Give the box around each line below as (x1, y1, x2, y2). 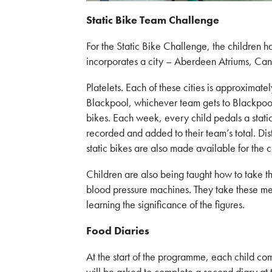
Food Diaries (86, 223, 149, 237)
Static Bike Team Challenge (86, 13, 219, 27)
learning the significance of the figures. (86, 197, 245, 211)
